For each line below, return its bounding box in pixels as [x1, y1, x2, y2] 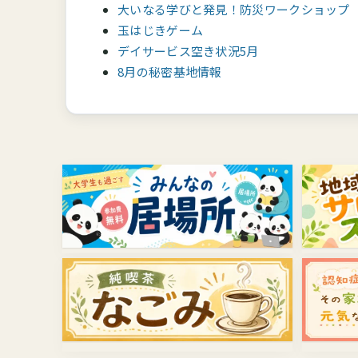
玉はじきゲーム [117, 22, 204, 39]
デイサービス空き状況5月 [117, 42, 259, 60]
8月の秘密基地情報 [117, 63, 222, 81]
